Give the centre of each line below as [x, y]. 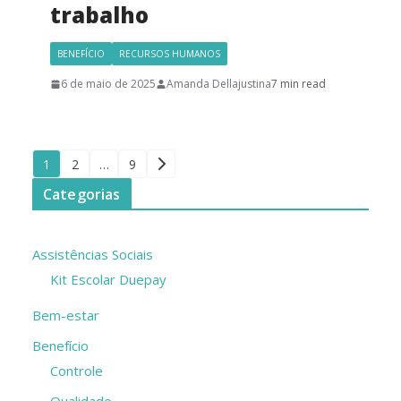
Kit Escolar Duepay [108, 280]
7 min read [299, 84]
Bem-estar [66, 316]
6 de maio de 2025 [108, 84]
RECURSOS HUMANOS [170, 54]
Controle [77, 371]
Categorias [82, 195]
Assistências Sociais [93, 255]
